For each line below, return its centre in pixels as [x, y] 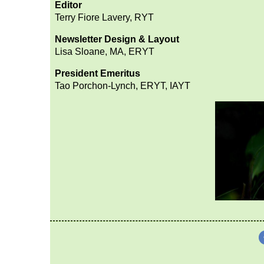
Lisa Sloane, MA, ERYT [105, 51]
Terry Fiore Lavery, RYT [104, 17]
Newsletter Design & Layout [117, 39]
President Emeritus [98, 73]
